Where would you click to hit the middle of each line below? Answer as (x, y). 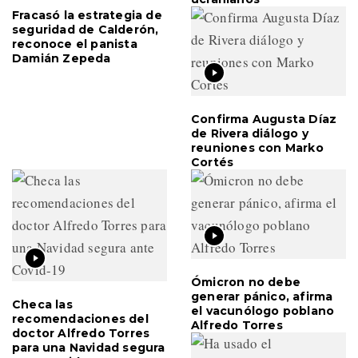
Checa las (42, 305)
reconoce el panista (75, 44)
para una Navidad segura (89, 348)
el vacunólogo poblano (263, 311)
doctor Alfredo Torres (81, 334)
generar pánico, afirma (262, 297)
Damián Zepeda (62, 59)
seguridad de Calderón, (86, 30)
